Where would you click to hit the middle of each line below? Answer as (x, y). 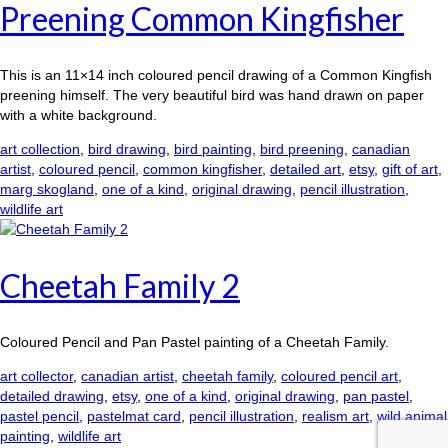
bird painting (213, 149)
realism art (335, 416)
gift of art (410, 169)
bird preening (302, 149)
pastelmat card (134, 416)
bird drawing (127, 149)
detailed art (305, 169)
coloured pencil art (339, 376)
